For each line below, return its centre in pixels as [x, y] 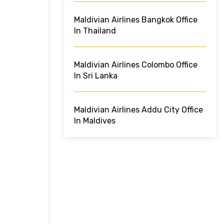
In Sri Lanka [96, 76]
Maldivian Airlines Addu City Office [138, 110]
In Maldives [95, 121]
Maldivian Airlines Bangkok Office [136, 20]
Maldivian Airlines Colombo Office [136, 65]
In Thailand [95, 31]
